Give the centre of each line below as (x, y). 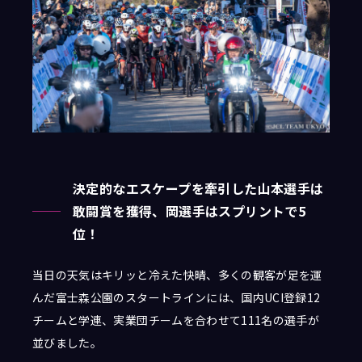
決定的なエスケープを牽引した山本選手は (198, 189)
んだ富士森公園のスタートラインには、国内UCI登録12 (177, 298)
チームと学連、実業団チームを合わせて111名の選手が (176, 320)
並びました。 (67, 343)
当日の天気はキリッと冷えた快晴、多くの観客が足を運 (177, 275)
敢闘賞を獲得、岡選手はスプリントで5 (189, 211)
